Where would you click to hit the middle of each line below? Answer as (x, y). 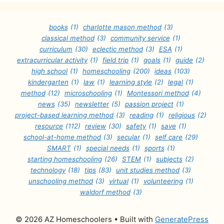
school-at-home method (62, 137)
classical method (68, 38)
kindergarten (48, 82)
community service (140, 38)
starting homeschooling (65, 159)
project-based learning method (64, 115)
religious (182, 115)
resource (49, 126)
